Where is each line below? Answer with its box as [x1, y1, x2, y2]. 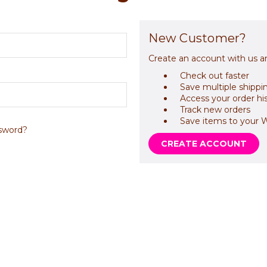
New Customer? [148, 31, 247, 45]
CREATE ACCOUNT [161, 138, 247, 149]
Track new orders [180, 104, 251, 115]
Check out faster [180, 70, 250, 81]
